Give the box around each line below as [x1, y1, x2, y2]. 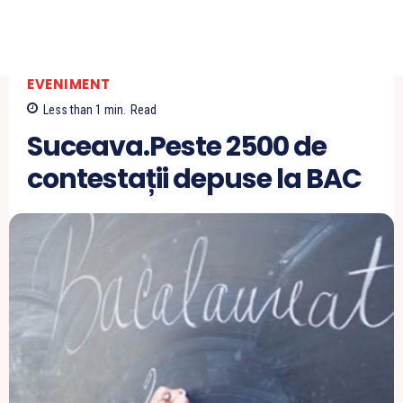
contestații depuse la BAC [27, 160, 362, 199]
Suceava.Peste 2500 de [27, 128, 327, 166]
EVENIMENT [27, 74, 111, 94]
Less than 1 [43, 103, 102, 118]
